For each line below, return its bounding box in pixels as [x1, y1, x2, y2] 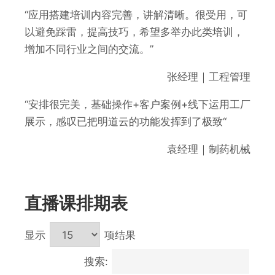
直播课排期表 [25, 192, 128, 214]
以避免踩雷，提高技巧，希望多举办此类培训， [25, 26, 244, 39]
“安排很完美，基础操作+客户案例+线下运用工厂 [25, 98, 250, 111]
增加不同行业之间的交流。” [25, 43, 153, 56]
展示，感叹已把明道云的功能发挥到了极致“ [25, 115, 227, 128]
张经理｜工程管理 [167, 71, 250, 83]
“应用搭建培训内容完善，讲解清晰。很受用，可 [25, 9, 247, 21]
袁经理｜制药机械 [167, 143, 250, 156]
